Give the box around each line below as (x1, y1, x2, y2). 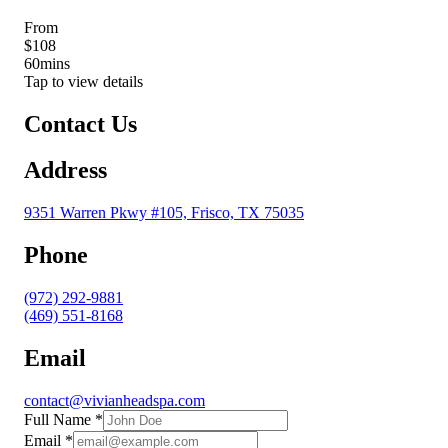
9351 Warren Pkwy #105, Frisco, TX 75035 (24, 204, 304, 222)
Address (24, 157, 107, 184)
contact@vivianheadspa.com (24, 391, 205, 409)
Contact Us (24, 110, 137, 137)
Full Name (24, 410, 95, 428)
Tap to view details (24, 72, 143, 90)
